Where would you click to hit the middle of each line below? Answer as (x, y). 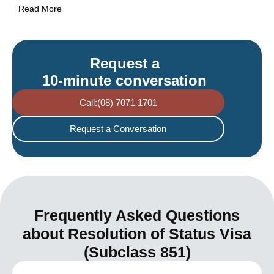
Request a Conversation (118, 129)
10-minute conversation (125, 81)
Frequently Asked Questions (137, 216)
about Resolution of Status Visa (137, 234)
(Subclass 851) (137, 252)
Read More (40, 9)
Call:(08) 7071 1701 (118, 103)
